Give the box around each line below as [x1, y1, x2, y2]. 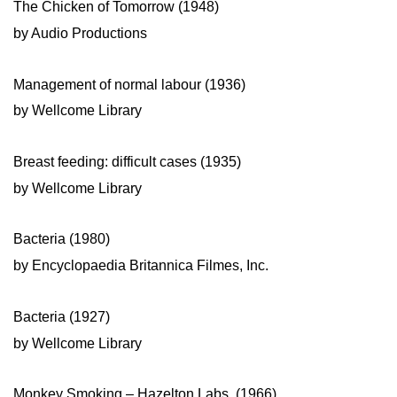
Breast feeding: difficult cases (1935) [13, 154, 241, 169]
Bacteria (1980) [13, 231, 110, 247]
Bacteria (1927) [13, 308, 110, 324]
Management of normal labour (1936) [13, 76, 245, 92]
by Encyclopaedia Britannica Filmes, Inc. [13, 258, 269, 274]
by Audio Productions [13, 26, 147, 42]
